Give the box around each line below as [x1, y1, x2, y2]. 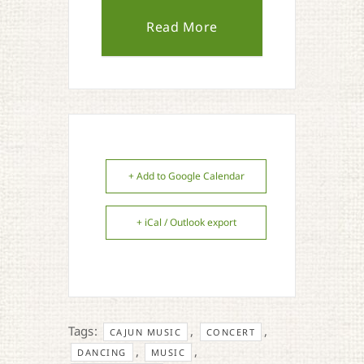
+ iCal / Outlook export [136, 215, 236, 230]
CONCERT [206, 326, 256, 339]
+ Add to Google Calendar [128, 169, 245, 184]
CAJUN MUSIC [109, 326, 182, 339]
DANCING [77, 346, 127, 359]
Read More [146, 18, 218, 37]
